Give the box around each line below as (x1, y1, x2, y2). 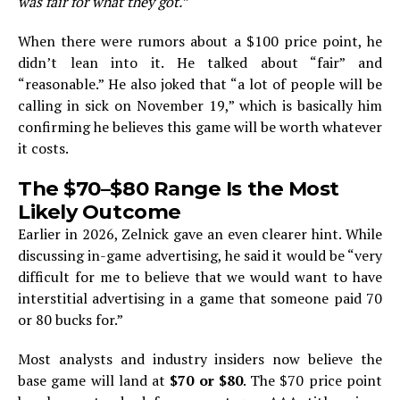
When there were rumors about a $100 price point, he (18, 31, 382, 51)
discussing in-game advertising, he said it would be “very (18, 246, 382, 265)
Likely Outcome (18, 199, 181, 224)
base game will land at (18, 371, 171, 390)
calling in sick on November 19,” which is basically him (18, 96, 382, 115)
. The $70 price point (242, 371, 383, 390)
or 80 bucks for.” (18, 310, 123, 329)
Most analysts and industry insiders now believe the (18, 349, 382, 369)
